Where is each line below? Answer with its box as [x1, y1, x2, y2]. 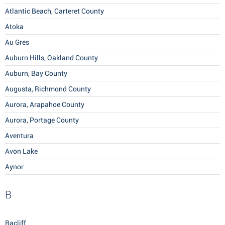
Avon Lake [5, 147, 38, 156]
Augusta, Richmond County [5, 85, 91, 93]
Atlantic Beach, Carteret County [5, 7, 104, 16]
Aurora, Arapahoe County [5, 100, 84, 109]
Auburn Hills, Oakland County [5, 54, 98, 62]
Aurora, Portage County [5, 116, 79, 125]
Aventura [5, 132, 34, 140]
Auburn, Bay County [5, 69, 67, 78]
